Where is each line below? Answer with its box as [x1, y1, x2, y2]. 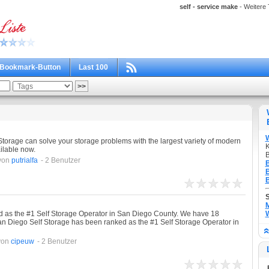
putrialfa [11, 156, 38, 165]
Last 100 [78, 63, 108, 71]
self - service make [179, 3, 238, 10]
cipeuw [10, 237, 34, 246]
